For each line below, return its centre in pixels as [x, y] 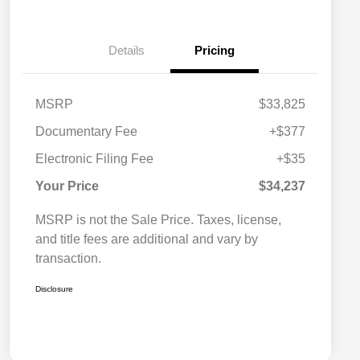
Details [126, 51]
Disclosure [54, 289]
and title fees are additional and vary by [147, 239]
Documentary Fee [86, 132]
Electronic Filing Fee [94, 159]
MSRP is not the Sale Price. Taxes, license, [158, 220]
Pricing [215, 51]
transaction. [68, 259]
